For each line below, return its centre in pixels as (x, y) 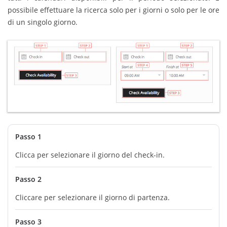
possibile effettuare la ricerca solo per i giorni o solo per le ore (113, 10)
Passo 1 (28, 137)
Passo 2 (28, 179)
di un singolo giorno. (43, 22)
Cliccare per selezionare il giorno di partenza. (92, 198)
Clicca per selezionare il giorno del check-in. (90, 155)
